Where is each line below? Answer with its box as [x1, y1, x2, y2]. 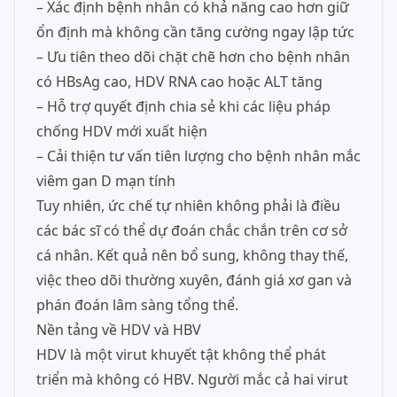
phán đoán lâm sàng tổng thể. [36, 295, 238, 315]
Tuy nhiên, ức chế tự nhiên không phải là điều [36, 196, 340, 215]
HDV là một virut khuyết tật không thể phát [36, 345, 326, 364]
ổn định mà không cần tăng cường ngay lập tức [36, 22, 354, 42]
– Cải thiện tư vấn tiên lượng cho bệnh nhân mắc [36, 146, 361, 166]
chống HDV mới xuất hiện [36, 121, 207, 141]
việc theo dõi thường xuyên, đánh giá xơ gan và [36, 270, 352, 290]
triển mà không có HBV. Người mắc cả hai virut [36, 370, 348, 389]
